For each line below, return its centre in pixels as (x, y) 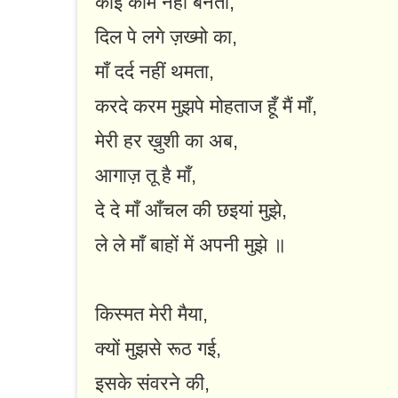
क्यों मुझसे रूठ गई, (158, 349)
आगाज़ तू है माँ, (146, 176)
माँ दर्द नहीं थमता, (155, 72)
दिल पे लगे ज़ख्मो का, (166, 37)
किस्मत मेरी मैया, (151, 314)
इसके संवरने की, (152, 384)
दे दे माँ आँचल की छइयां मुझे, (191, 211)
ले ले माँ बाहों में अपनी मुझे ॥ (191, 245)
